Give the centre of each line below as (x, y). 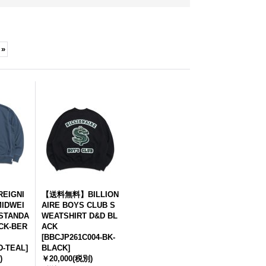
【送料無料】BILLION (80, 194)
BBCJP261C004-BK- (79, 237)
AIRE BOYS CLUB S (78, 205)
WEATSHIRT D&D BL (79, 216)
